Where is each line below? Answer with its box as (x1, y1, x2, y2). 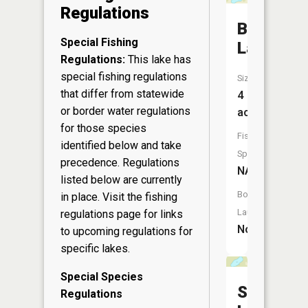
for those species (60, 121, 146, 135)
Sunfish (237, 283, 294, 302)
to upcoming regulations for (60, 224, 192, 238)
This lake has (125, 52, 191, 66)
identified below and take (60, 138, 181, 152)
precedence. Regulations (60, 155, 179, 169)
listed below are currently (60, 173, 182, 186)
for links (141, 207, 183, 221)
